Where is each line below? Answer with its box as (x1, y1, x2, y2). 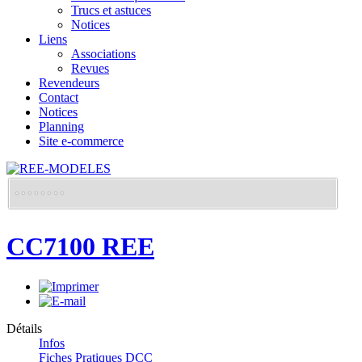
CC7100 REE (6, 232, 154, 262)
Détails (6, 321, 42, 335)
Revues (71, 61, 109, 75)
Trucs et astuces (71, 3, 151, 17)
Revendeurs (39, 76, 99, 90)
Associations (71, 47, 136, 61)
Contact (39, 90, 78, 104)
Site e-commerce (39, 134, 124, 148)
